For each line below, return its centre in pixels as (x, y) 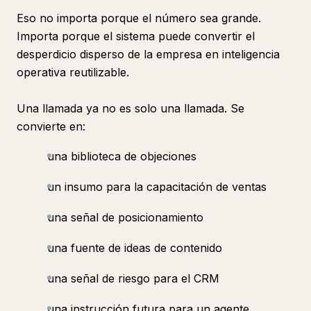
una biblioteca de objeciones (122, 156)
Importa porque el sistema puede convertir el (136, 36)
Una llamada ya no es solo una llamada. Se (131, 108)
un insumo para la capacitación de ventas (157, 187)
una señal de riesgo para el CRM (133, 278)
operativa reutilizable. (73, 72)
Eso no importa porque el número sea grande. (139, 18)
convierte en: (51, 126)
